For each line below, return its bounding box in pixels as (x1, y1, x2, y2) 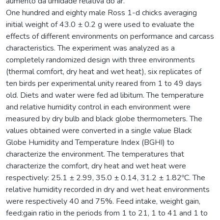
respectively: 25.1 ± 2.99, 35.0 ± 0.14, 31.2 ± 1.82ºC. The (6, 172, 205, 183)
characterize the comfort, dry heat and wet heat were (6, 160, 186, 171)
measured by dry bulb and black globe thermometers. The (6, 113, 202, 124)
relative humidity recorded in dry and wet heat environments (6, 184, 210, 195)
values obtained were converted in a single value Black (6, 125, 192, 136)
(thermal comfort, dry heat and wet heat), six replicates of (6, 66, 201, 77)
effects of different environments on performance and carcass (6, 30, 214, 42)
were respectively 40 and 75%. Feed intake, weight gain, (6, 195, 200, 207)
